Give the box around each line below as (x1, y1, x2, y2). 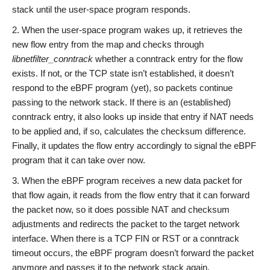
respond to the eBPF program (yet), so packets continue (12, 82, 233, 93)
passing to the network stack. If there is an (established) (12, 96, 231, 107)
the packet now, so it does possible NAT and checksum (12, 204, 230, 215)
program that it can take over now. (12, 154, 145, 165)
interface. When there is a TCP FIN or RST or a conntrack (12, 233, 239, 243)
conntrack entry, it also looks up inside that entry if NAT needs (12, 111, 254, 122)
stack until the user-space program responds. (12, 4, 190, 14)
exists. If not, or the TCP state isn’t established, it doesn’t (12, 67, 234, 78)
